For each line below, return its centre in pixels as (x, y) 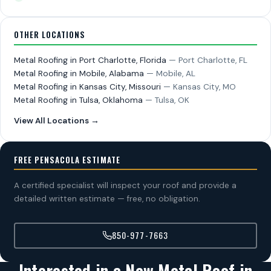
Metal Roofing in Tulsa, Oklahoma (79, 100)
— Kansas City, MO (199, 87)
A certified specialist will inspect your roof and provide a (125, 185)
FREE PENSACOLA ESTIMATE (67, 159)
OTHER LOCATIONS (50, 35)
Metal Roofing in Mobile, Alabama (80, 74)
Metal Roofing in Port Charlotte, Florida (91, 60)
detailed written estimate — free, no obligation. (107, 198)
